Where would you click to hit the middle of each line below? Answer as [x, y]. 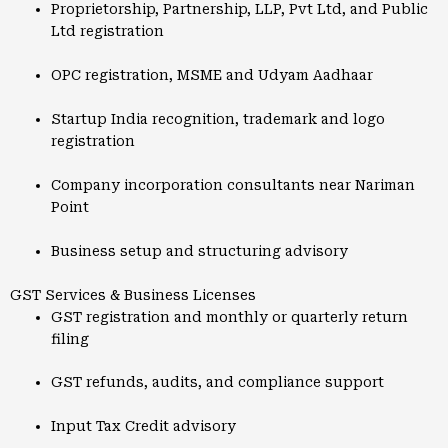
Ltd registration [108, 31]
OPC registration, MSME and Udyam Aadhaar [212, 75]
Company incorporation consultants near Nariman [233, 184]
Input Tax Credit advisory [144, 426]
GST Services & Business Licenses [133, 294]
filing [70, 338]
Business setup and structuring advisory [200, 250]
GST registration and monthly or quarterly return [230, 316]
